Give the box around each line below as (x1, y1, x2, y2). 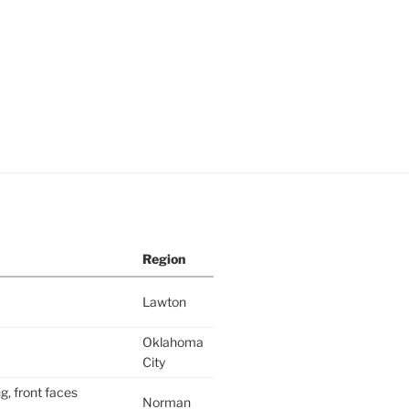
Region (142, 251, 185, 267)
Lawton (142, 294, 186, 310)
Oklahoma (142, 334, 204, 351)
